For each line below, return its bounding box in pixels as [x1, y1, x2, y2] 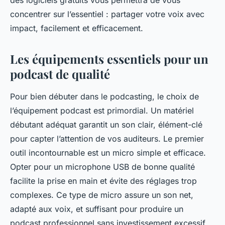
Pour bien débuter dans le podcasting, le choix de [10, 91, 199, 102]
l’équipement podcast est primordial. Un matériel [10, 105, 194, 116]
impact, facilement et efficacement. [10, 23, 143, 34]
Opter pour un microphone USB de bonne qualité [10, 162, 195, 172]
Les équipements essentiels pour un [10, 51, 208, 67]
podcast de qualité [10, 66, 110, 82]
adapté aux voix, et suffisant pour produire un [10, 204, 183, 214]
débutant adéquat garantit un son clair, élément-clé [10, 120, 202, 130]
